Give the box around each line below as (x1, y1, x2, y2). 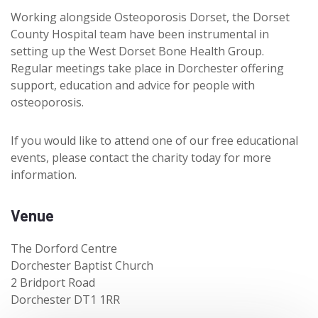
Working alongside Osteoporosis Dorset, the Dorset (11, 9, 290, 25)
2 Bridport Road (11, 274, 95, 290)
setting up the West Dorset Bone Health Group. (11, 43, 264, 59)
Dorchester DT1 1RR (11, 291, 120, 307)
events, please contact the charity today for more (11, 149, 271, 165)
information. (11, 166, 77, 182)
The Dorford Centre (11, 240, 117, 256)
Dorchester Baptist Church (11, 257, 153, 273)
